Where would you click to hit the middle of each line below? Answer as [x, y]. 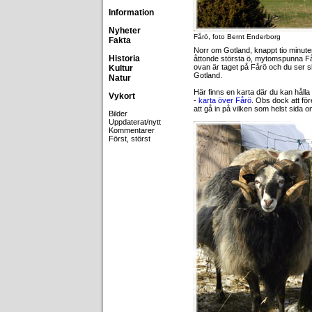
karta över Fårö [225, 100]
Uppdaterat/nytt [135, 122]
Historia [124, 58]
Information [131, 13]
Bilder [118, 114]
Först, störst [130, 139]
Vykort [122, 96]
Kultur [121, 68]
